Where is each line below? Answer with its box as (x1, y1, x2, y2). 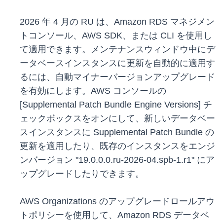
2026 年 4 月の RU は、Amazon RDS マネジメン (20, 17, 215, 27)
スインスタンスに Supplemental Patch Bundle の (20, 127, 214, 138)
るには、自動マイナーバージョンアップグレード (20, 72, 215, 82)
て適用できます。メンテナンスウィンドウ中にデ (20, 44, 215, 55)
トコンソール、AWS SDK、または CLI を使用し (20, 31, 212, 41)
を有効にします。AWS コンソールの (20, 86, 166, 96)
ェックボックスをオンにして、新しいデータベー (20, 113, 215, 124)
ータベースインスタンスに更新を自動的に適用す (20, 58, 215, 69)
